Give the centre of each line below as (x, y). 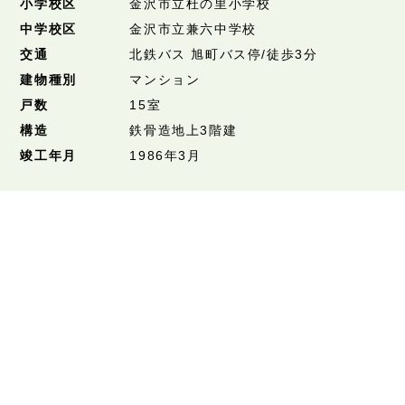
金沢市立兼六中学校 (193, 29)
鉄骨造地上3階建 (184, 130)
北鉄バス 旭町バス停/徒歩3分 (224, 54)
